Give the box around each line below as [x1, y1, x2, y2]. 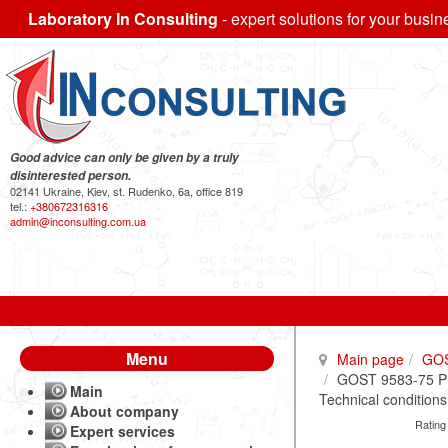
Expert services [70, 421, 175, 441]
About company [70, 401, 179, 421]
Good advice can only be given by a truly [10, 149, 239, 166]
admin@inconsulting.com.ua [10, 213, 146, 229]
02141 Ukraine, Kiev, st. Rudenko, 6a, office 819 [10, 183, 243, 199]
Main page [336, 349, 404, 369]
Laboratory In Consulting [28, 7, 218, 30]
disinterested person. [10, 167, 131, 184]
